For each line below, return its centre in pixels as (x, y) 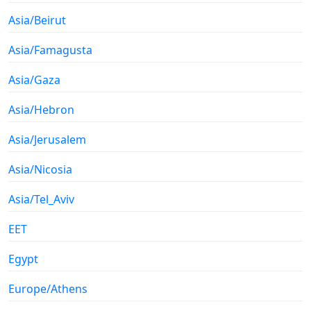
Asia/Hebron (41, 110)
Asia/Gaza (34, 80)
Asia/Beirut (37, 20)
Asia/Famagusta (50, 50)
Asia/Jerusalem (47, 140)
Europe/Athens (48, 289)
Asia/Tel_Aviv (41, 200)
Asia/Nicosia (40, 170)
